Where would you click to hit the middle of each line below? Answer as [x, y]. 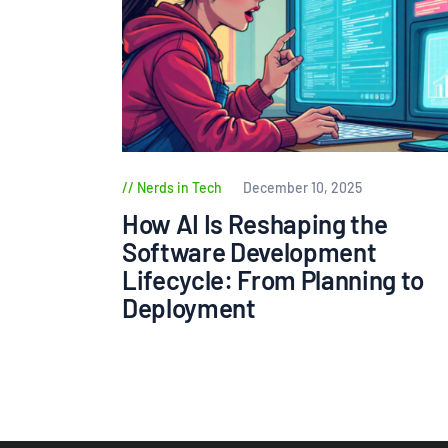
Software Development [249, 252]
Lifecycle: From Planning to [273, 280]
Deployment [189, 308]
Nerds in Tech [179, 188]
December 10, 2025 [303, 188]
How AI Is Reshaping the [255, 224]
